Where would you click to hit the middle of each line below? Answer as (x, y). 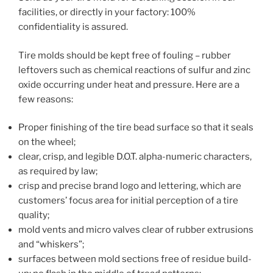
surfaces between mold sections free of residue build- (135, 259)
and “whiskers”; (52, 244)
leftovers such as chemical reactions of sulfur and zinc (134, 70)
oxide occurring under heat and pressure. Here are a (129, 84)
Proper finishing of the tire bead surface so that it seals (136, 127)
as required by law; (59, 171)
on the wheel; (48, 142)
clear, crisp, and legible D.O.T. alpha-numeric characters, (135, 157)
